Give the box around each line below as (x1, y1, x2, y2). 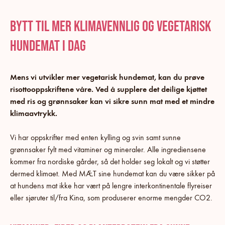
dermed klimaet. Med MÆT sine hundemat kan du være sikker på (10, 168, 215, 178)
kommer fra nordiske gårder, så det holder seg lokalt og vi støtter (10, 156, 210, 166)
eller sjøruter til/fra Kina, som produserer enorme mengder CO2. (10, 192, 212, 202)
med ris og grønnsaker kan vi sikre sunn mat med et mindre (10, 96, 214, 106)
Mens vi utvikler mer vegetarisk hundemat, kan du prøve (10, 72, 204, 82)
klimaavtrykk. (10, 108, 57, 118)
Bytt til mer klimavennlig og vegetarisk (10, 17, 211, 36)
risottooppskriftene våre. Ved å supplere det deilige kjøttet (10, 84, 207, 94)
